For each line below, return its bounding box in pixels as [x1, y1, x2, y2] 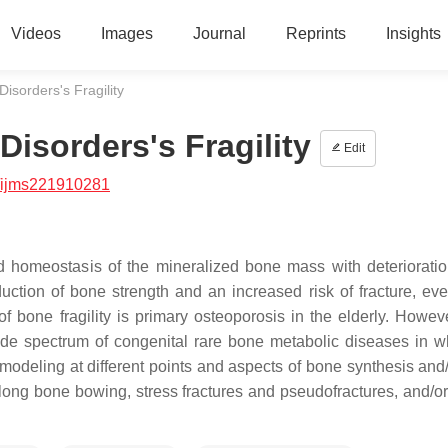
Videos [10, 25, 61, 42]
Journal [192, 25, 246, 42]
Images [100, 25, 153, 42]
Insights [385, 25, 441, 42]
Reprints [285, 25, 346, 42]
